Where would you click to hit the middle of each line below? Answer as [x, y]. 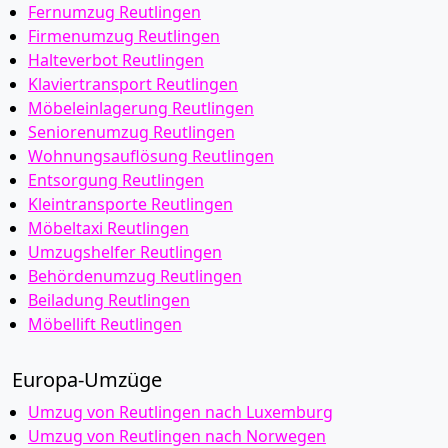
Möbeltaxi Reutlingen [108, 228]
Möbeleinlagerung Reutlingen [141, 108]
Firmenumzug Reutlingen [124, 36]
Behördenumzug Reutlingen [135, 276]
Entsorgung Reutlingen [116, 180]
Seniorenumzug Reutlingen [131, 132]
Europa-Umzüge [87, 379]
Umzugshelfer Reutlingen [125, 252]
